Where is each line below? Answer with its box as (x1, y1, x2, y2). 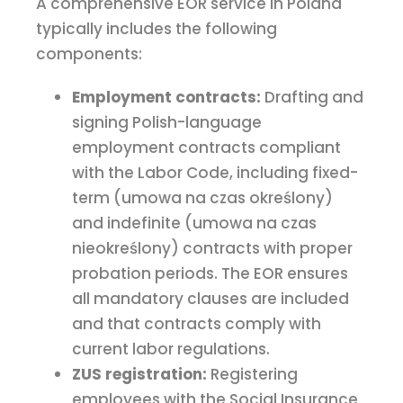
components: (36, 43, 142, 66)
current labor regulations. (72, 338, 270, 361)
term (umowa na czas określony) (72, 187, 333, 210)
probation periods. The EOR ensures (72, 263, 348, 285)
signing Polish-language (72, 112, 262, 134)
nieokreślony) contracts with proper (72, 237, 353, 260)
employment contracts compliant (72, 137, 341, 159)
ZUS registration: (72, 363, 207, 386)
